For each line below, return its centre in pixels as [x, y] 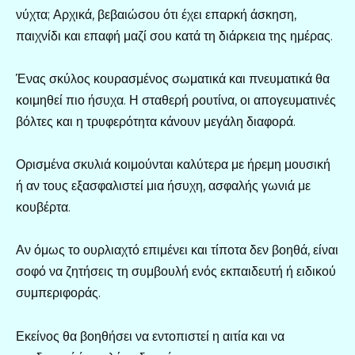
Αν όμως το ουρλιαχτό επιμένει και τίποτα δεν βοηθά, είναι [177, 250]
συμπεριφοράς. [58, 293]
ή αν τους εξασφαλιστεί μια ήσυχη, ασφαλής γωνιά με [163, 186]
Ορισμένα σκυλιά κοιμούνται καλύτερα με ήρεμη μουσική [173, 165]
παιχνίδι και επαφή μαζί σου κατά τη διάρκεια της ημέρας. [174, 36]
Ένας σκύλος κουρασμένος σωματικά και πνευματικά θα [173, 79]
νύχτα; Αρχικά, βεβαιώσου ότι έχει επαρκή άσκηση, [156, 14]
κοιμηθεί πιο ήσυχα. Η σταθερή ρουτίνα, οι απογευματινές [176, 101]
